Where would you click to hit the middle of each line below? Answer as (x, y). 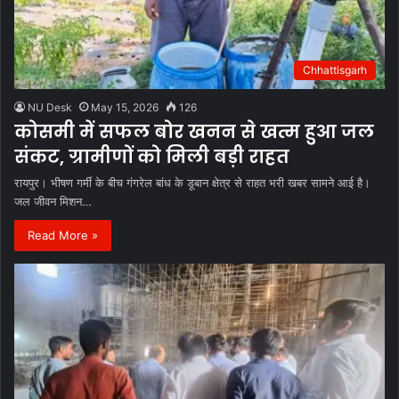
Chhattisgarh (335, 70)
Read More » (63, 236)
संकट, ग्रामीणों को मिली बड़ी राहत (152, 157)
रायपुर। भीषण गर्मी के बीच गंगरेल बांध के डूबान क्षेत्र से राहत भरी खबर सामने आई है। (192, 183)
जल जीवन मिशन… (53, 202)
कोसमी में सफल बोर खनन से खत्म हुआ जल (194, 132)
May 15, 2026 (125, 108)
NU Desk (50, 108)
